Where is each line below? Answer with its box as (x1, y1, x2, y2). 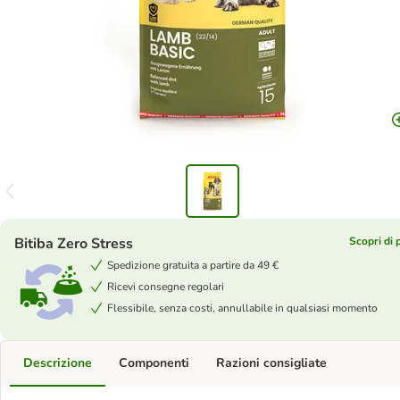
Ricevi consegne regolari (107, 279, 224, 294)
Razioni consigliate (216, 354, 327, 371)
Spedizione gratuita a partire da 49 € (107, 258, 279, 272)
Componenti (119, 354, 189, 371)
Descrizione (23, 354, 92, 371)
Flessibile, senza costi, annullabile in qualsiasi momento (107, 301, 378, 315)
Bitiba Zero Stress (14, 234, 133, 254)
